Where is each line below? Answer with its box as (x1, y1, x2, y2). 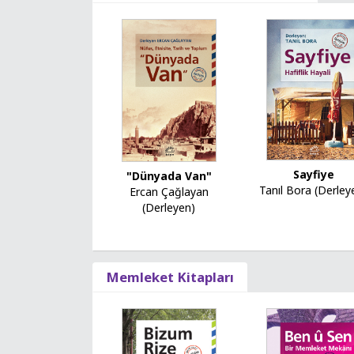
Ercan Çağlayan (129, 183, 209, 199)
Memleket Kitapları (106, 267, 234, 286)
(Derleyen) (142, 199, 196, 215)
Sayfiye (292, 166, 334, 182)
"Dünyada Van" (126, 168, 212, 183)
